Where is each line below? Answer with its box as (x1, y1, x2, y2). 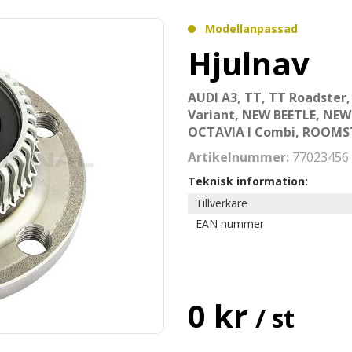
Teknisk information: (188, 174, 308, 189)
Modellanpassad (205, 21, 298, 36)
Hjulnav (188, 42, 310, 85)
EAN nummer (196, 216, 264, 231)
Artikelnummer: (188, 148, 292, 166)
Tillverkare (196, 196, 247, 211)
